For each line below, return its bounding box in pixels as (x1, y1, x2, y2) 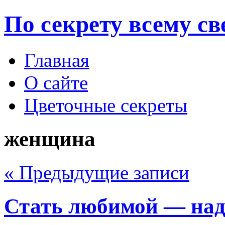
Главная (24, 49, 89, 71)
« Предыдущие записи (4, 161, 189, 183)
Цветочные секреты (24, 94, 187, 116)
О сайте (24, 71, 88, 93)
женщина (4, 127, 95, 151)
